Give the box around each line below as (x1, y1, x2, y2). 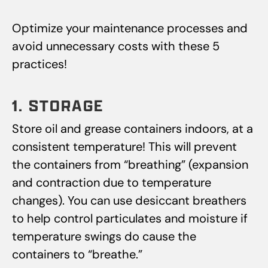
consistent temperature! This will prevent (12, 139, 237, 154)
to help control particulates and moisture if (12, 211, 248, 226)
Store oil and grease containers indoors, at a (12, 121, 253, 136)
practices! (12, 57, 67, 72)
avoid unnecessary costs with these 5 (12, 39, 220, 54)
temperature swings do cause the (12, 229, 196, 244)
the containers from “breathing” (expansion (12, 157, 248, 172)
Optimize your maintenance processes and (12, 21, 248, 36)
